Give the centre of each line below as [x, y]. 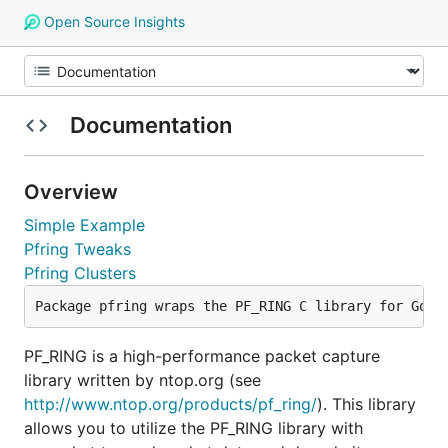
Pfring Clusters [80, 273]
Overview [73, 192]
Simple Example [84, 225]
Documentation [150, 125]
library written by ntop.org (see [142, 380]
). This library [366, 404]
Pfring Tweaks [77, 249]
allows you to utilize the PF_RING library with [193, 428]
